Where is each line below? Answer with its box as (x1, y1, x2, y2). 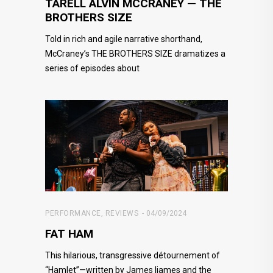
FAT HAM (45, 226, 93, 241)
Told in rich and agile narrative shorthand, (45, 34, 202, 44)
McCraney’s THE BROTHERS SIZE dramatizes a (45, 48, 225, 58)
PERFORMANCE (45, 208, 101, 218)
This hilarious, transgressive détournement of (45, 250, 220, 260)
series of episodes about (45, 63, 140, 73)
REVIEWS (105, 208, 138, 218)
